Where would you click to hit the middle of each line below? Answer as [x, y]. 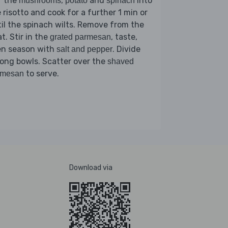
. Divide [126, 49]
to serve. [41, 73]
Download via [91, 167]
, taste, [124, 37]
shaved [121, 61]
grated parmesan [80, 37]
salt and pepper [84, 49]
